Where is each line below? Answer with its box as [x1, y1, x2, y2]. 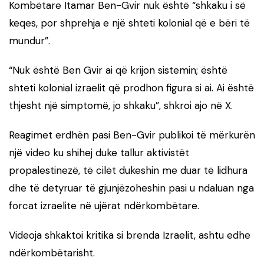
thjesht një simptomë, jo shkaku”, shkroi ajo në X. [9, 98, 233, 112]
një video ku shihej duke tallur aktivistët [9, 146, 189, 159]
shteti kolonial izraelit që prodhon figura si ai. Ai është [9, 81, 254, 94]
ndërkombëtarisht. [9, 246, 95, 259]
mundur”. [9, 34, 50, 47]
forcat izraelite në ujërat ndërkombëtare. [9, 199, 199, 212]
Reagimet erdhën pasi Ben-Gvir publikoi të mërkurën [9, 128, 255, 141]
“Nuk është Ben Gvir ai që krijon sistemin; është [9, 63, 227, 77]
